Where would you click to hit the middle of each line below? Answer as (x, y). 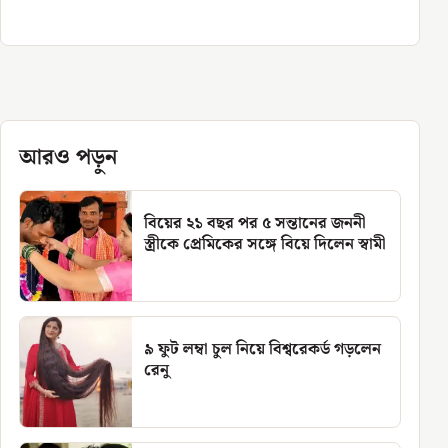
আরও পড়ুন (68, 157)
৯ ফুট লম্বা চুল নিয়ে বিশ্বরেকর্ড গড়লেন (262, 349)
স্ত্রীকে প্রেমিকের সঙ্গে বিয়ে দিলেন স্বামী (265, 244)
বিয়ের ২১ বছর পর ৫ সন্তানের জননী (255, 223)
